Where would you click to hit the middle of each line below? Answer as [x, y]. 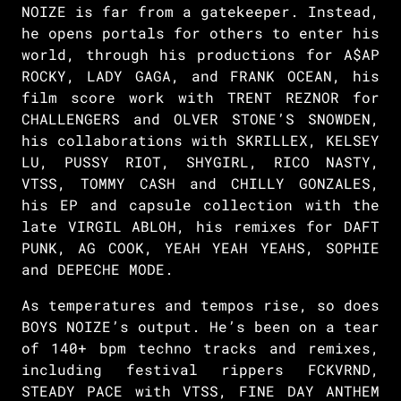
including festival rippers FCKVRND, [200, 369]
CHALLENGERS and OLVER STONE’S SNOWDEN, [200, 118]
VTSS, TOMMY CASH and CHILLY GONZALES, [200, 183]
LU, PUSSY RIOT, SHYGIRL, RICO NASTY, [200, 161]
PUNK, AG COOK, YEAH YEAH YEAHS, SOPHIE [200, 247]
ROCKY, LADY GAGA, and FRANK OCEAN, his [200, 75]
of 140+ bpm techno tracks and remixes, [200, 347]
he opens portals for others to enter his [200, 32]
